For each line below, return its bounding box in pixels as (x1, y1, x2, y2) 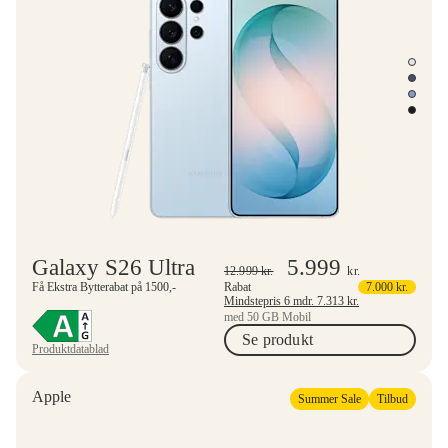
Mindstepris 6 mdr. (293, 293, 317, 308)
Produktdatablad (32, 341, 109, 356)
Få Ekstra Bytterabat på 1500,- (32, 279, 176, 294)
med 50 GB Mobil (224, 309, 311, 324)
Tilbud (377, 391, 408, 406)
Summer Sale (298, 391, 361, 406)
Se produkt (242, 330, 313, 348)
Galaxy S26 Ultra (32, 254, 195, 280)
